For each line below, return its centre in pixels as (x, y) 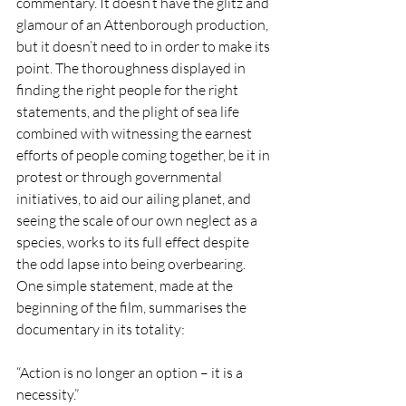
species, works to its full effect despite (134, 242)
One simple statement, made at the (126, 285)
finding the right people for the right (129, 90)
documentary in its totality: (101, 329)
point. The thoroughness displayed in (132, 68)
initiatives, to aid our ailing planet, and (135, 198)
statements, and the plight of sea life (129, 111)
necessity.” (48, 394)
